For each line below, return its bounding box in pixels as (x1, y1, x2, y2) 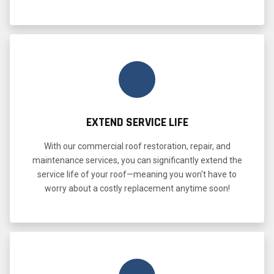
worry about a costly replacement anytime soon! (44, 183, 230, 193)
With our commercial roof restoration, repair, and (43, 141, 231, 151)
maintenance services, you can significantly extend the (32, 155, 242, 165)
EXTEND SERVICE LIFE (86, 114, 188, 130)
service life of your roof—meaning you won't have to (37, 169, 237, 179)
